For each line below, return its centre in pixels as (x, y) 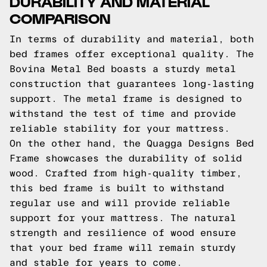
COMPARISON (60, 18)
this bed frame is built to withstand (117, 188)
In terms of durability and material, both (132, 39)
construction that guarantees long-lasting (132, 84)
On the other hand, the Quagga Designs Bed (132, 143)
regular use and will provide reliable (120, 203)
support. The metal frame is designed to (126, 99)
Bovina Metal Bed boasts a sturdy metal (123, 69)
